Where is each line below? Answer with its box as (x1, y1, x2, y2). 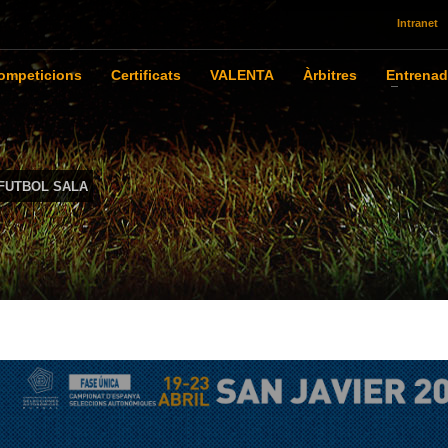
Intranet (396, 17, 438, 29)
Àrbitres (302, 66, 357, 83)
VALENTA (209, 66, 274, 83)
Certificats (110, 66, 181, 83)
